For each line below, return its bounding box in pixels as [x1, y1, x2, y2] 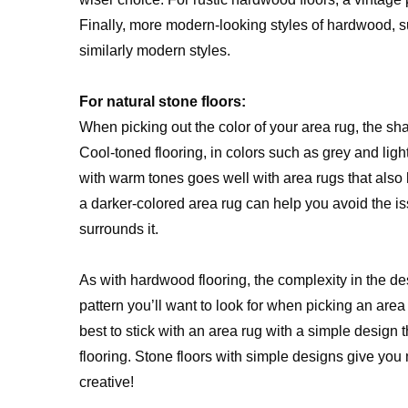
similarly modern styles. [79, 43, 230, 58]
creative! [79, 374, 134, 390]
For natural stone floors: [79, 94, 246, 109]
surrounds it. [79, 221, 158, 237]
